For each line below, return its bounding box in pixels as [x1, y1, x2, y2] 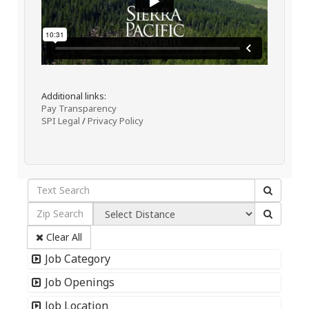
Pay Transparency [41, 101, 117, 114]
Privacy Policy [88, 114, 143, 127]
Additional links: [41, 89, 106, 102]
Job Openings [45, 274, 114, 290]
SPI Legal [41, 114, 80, 127]
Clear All [43, 230, 82, 243]
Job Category [45, 250, 110, 266]
